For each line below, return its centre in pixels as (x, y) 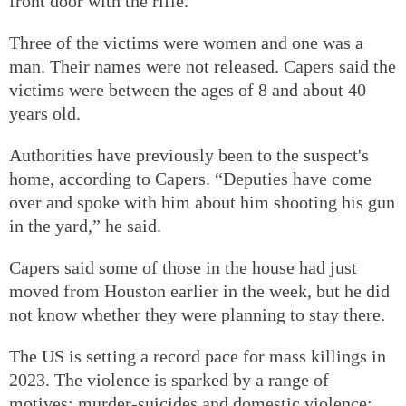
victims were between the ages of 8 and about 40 (188, 89)
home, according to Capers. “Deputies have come (190, 178)
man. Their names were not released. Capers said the (203, 66)
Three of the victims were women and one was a (186, 42)
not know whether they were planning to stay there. (197, 314)
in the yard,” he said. (85, 225)
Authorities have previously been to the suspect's (189, 155)
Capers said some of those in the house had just (183, 267)
